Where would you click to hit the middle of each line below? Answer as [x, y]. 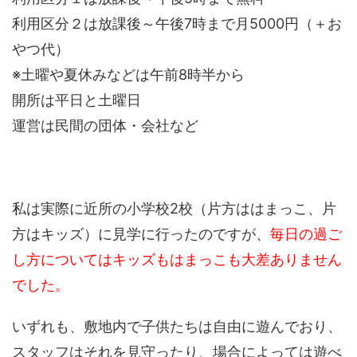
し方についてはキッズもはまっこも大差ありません [177, 260]
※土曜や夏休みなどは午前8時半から [128, 75]
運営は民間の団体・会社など [105, 126]
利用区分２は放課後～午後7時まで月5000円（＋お [177, 24]
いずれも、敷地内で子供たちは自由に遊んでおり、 [177, 327]
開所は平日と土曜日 [76, 100]
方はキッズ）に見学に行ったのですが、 [141, 234]
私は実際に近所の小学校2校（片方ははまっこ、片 [174, 209]
